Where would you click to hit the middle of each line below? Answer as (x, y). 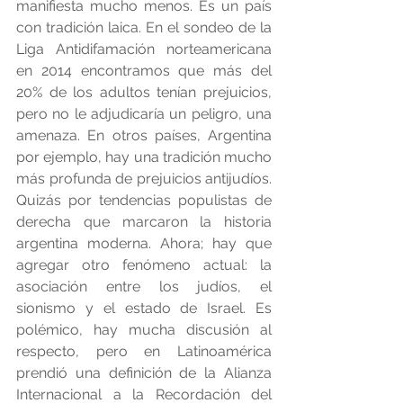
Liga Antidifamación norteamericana (144, 49)
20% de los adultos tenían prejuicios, (144, 93)
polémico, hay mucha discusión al (144, 330)
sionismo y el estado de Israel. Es (144, 309)
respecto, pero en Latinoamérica (144, 352)
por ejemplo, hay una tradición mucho (144, 157)
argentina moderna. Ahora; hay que (144, 244)
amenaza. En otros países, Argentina (144, 136)
